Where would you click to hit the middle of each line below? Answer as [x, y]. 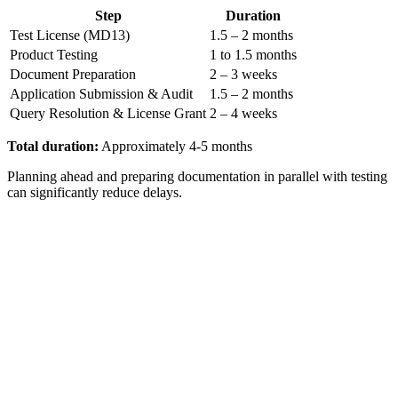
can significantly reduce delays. [95, 192]
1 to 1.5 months [253, 54]
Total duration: [53, 146]
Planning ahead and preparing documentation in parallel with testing [197, 176]
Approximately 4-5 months [175, 146]
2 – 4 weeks [243, 113]
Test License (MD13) [70, 35]
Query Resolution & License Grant [108, 113]
